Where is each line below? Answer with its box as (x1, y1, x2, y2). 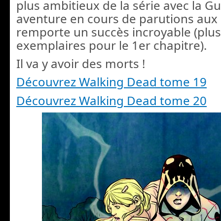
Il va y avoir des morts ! (16, 55, 145, 72)
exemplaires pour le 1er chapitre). (16, 37, 207, 53)
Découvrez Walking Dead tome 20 (16, 92, 207, 109)
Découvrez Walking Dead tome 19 (16, 74, 207, 90)
